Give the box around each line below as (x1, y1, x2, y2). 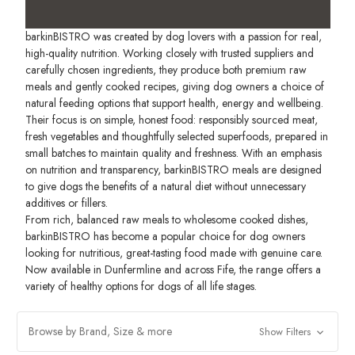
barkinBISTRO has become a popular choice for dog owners (25, 227, 305, 244)
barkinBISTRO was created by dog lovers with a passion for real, (25, 28, 322, 44)
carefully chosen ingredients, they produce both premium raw (25, 61, 307, 78)
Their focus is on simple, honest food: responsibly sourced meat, (25, 111, 318, 128)
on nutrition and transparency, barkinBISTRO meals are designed (25, 161, 322, 177)
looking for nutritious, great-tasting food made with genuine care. (25, 244, 323, 261)
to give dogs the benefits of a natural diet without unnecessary (25, 177, 306, 194)
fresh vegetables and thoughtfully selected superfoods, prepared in (25, 128, 328, 144)
